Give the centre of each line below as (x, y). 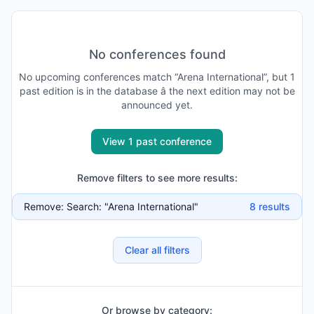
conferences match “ (129, 77)
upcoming (58, 77)
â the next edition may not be (226, 91)
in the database (120, 91)
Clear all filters (157, 250)
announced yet (156, 105)
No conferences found (157, 54)
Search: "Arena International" (132, 206)
